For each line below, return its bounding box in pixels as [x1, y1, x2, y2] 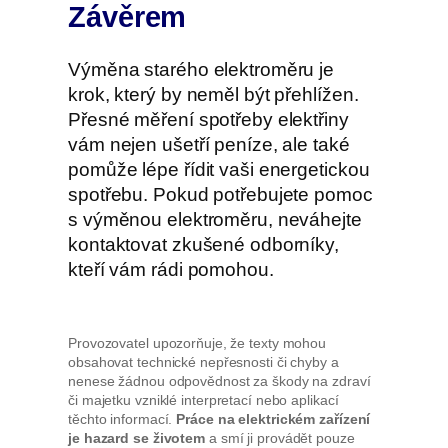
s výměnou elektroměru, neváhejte [68, 208, 362, 230]
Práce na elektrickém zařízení [176, 411, 371, 428]
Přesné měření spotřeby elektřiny [68, 108, 349, 130]
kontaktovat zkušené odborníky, [68, 233, 339, 255]
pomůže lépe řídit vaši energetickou [68, 158, 370, 180]
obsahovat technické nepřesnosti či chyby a [68, 354, 339, 371]
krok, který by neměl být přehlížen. [68, 83, 359, 105]
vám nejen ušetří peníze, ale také [68, 133, 350, 155]
